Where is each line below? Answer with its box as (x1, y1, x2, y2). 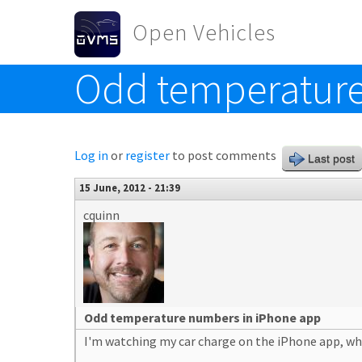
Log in (74, 147, 108, 163)
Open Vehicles (133, 18, 276, 47)
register (125, 147, 170, 163)
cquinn (83, 207, 120, 223)
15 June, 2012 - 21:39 (79, 181, 180, 194)
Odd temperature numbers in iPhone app (84, 309, 321, 326)
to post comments (170, 147, 276, 163)
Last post (308, 152, 355, 165)
